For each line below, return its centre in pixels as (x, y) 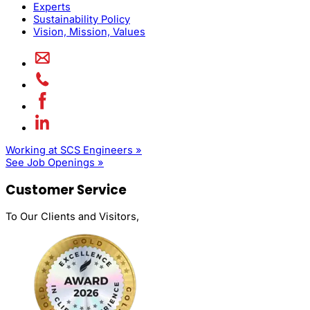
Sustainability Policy (82, 19)
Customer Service (66, 190)
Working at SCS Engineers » (74, 151)
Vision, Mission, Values (89, 31)
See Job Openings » (55, 163)
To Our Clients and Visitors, (72, 217)
